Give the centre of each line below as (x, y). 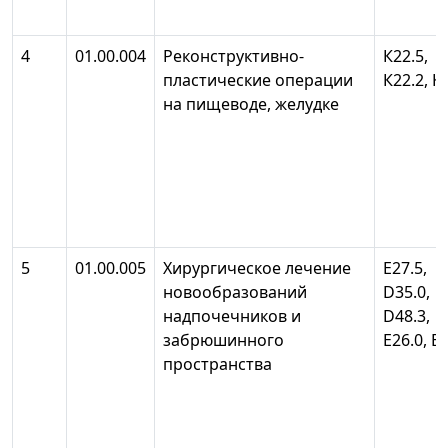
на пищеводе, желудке (263, 104)
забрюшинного (223, 340)
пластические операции (258, 80)
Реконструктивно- (233, 56)
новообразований (235, 292)
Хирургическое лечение (257, 268)
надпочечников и (232, 316)
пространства (241, 364)
